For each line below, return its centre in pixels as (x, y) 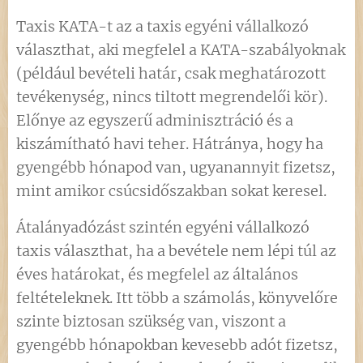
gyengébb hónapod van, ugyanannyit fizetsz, (176, 167)
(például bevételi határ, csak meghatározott (171, 73)
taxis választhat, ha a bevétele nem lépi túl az (176, 251)
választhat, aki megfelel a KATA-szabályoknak (181, 50)
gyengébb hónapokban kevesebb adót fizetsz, (177, 345)
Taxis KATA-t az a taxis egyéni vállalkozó (162, 26)
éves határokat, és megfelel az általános (157, 274)
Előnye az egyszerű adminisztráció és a (155, 120)
